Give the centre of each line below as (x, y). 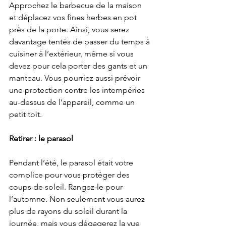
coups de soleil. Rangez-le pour (67, 187)
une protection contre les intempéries (78, 90)
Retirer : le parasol (41, 139)
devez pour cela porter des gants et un (79, 66)
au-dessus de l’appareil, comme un (73, 102)
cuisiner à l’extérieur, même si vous (72, 54)
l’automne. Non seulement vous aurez (78, 199)
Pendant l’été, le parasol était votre (72, 163)
